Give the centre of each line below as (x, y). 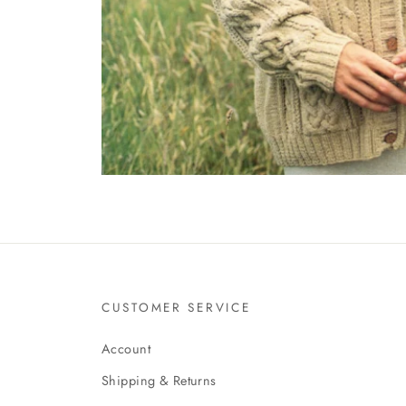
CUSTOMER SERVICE (176, 308)
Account (126, 349)
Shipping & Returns (159, 380)
